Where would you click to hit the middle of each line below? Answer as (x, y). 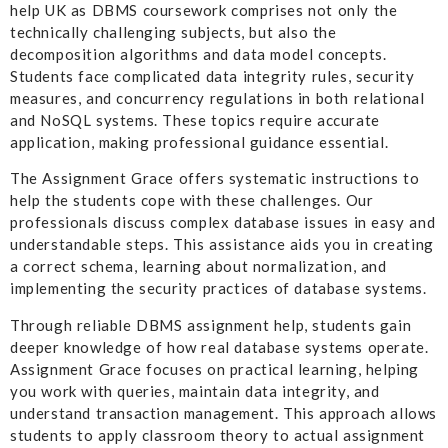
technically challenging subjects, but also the (173, 32)
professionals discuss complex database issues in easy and (223, 222)
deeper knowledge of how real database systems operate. (219, 346)
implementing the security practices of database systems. (218, 288)
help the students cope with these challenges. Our (192, 200)
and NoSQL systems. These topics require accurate (195, 120)
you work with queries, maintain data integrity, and (195, 390)
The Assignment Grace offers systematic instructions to (215, 178)
